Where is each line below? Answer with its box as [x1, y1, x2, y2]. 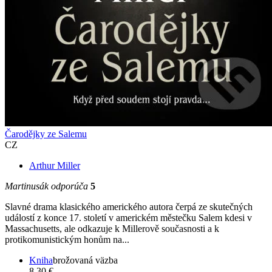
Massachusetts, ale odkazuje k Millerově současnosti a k [5, 223, 219, 234]
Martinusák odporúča [5, 181, 90, 192]
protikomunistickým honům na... [5, 234, 129, 245]
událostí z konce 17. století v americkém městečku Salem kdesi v [5, 212, 252, 223]
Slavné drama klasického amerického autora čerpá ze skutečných [5, 202, 253, 212]
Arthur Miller [29, 160, 80, 171]
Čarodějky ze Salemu [5, 129, 87, 140]
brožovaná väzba [53, 255, 118, 266]
